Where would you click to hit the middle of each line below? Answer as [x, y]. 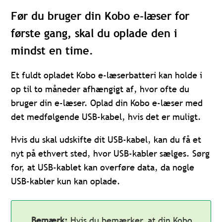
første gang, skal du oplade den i [94, 33]
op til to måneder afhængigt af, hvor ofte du [100, 89]
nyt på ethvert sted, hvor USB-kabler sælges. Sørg [111, 154]
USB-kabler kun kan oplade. [66, 181]
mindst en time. [52, 51]
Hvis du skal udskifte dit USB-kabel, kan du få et [106, 140]
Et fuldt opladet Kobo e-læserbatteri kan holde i [107, 75]
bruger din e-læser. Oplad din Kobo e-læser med [107, 103]
